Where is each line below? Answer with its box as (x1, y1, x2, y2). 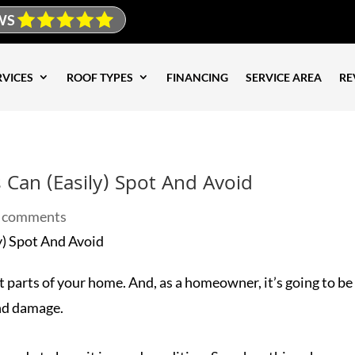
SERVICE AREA (246, 71, 322, 84)
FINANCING (166, 71, 228, 84)
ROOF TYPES (67, 71, 133, 84)
